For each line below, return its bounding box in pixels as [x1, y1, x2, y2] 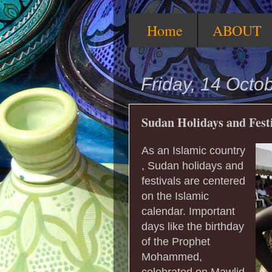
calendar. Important [141, 205, 235, 217]
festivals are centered [141, 174, 245, 187]
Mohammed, [141, 250, 202, 263]
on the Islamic [141, 189, 209, 202]
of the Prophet [141, 235, 210, 248]
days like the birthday [141, 220, 244, 233]
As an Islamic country [141, 144, 245, 157]
